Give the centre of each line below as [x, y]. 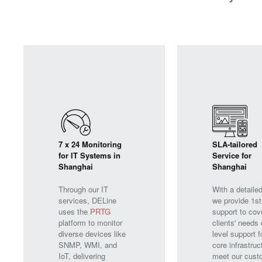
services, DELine [87, 200]
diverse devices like [92, 233]
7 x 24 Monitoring [90, 144]
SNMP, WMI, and [88, 244]
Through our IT [83, 189]
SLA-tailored [235, 144]
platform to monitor [90, 222]
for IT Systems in [89, 155]
